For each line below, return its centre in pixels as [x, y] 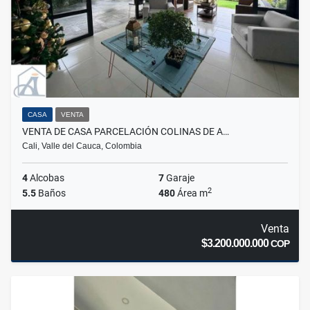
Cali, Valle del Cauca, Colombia [82, 146]
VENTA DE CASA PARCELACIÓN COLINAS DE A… [126, 132]
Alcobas [46, 178]
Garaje [179, 178]
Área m [191, 193]
